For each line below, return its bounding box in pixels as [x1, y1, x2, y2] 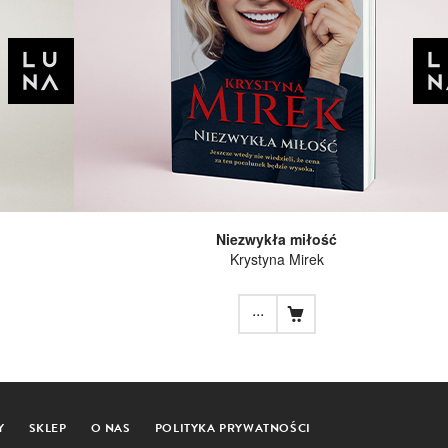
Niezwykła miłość [216, 228, 337, 249]
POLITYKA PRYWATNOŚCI [154, 418, 311, 437]
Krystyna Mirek [229, 248, 324, 269]
